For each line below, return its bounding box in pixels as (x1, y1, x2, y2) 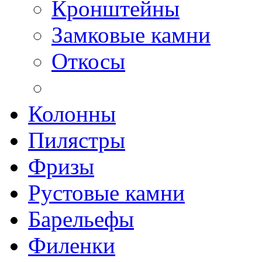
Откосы (51, 48, 125, 74)
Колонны (28, 101, 116, 126)
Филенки (28, 232, 115, 258)
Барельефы (28, 206, 134, 232)
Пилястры (28, 127, 125, 153)
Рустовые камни (28, 180, 185, 205)
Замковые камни (51, 22, 211, 47)
